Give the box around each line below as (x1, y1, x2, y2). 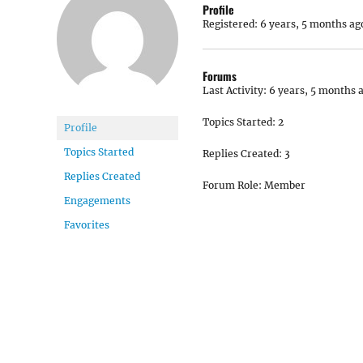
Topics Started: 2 (203, 116, 284, 128)
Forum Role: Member (203, 179, 305, 191)
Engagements (64, 194, 130, 207)
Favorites (64, 219, 109, 231)
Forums (203, 67, 237, 84)
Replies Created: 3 (203, 147, 290, 160)
